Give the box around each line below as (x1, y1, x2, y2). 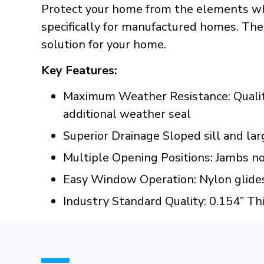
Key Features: (41, 62, 117, 78)
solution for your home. (41, 37, 166, 52)
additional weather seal (63, 106, 192, 122)
